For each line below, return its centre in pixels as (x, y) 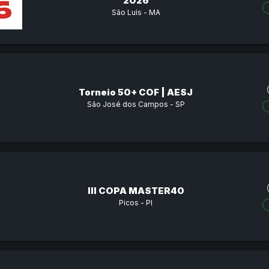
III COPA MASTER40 (136, 190)
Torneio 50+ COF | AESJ (136, 92)
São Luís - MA (136, 12)
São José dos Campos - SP (136, 104)
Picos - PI (136, 202)
